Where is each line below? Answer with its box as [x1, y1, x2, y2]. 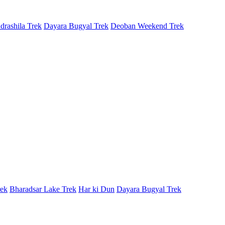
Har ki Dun [78, 185, 115, 194]
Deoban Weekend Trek [110, 22, 184, 31]
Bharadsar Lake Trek [10, 185, 76, 194]
